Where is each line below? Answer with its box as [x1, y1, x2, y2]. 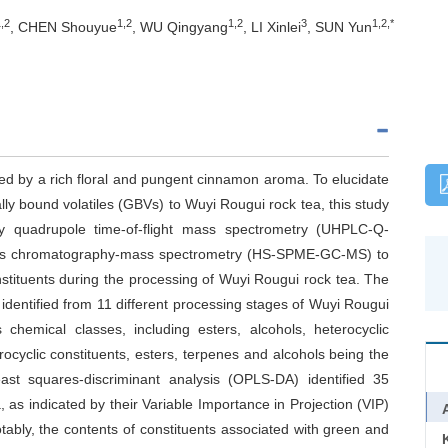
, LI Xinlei [243, 19, 301, 35]
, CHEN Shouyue [10, 19, 117, 35]
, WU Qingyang [132, 19, 228, 35]
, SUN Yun [307, 19, 372, 35]
